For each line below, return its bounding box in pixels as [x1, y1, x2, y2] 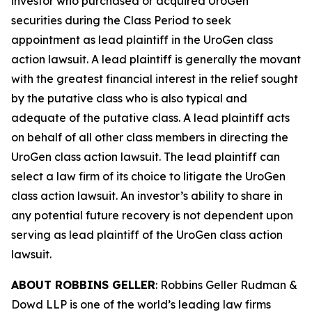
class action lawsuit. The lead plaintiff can [54, 150, 280, 164]
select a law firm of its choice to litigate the [11, 169, 245, 183]
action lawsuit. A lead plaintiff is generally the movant [11, 52, 301, 66]
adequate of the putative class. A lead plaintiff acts [11, 111, 290, 125]
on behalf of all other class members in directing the [11, 130, 288, 144]
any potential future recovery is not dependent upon [11, 208, 293, 222]
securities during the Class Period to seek [11, 13, 231, 27]
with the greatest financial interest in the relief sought [11, 72, 298, 86]
